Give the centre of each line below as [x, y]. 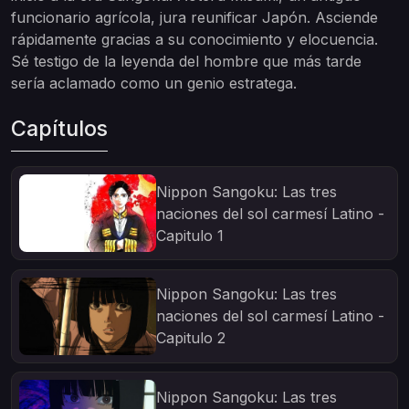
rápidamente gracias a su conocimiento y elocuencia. [194, 39]
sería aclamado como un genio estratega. [154, 83]
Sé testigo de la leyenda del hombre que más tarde [186, 61]
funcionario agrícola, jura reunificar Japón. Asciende [194, 17]
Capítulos [59, 128]
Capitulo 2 [191, 338]
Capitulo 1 [190, 235]
